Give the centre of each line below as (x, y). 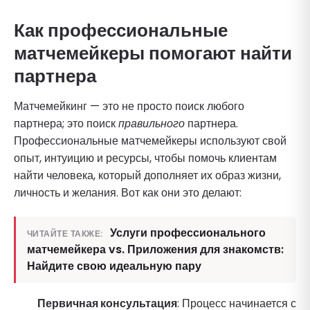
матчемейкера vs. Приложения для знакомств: (155, 249)
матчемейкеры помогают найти (153, 53)
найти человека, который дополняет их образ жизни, (147, 175)
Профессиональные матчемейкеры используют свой (150, 140)
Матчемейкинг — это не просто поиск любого (129, 106)
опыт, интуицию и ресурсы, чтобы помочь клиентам (145, 158)
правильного (152, 123)
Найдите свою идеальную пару (114, 266)
